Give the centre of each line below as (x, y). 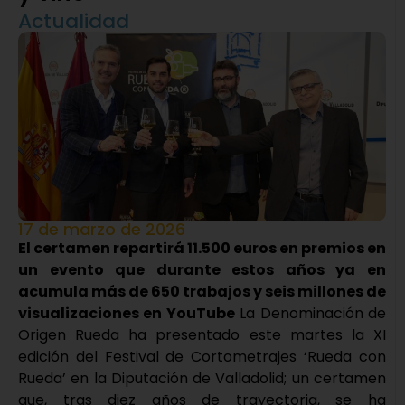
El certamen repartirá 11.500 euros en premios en (202, 249)
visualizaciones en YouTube (127, 314)
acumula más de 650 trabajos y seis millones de (202, 292)
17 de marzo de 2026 (102, 230)
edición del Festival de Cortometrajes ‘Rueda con (202, 357)
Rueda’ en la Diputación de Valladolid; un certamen (202, 379)
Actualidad (74, 22)
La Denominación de (311, 314)
